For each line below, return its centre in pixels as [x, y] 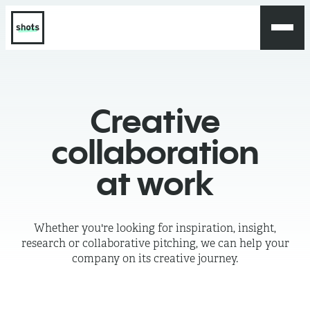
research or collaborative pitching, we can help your [155, 244]
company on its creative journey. [155, 259]
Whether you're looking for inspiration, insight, [155, 228]
